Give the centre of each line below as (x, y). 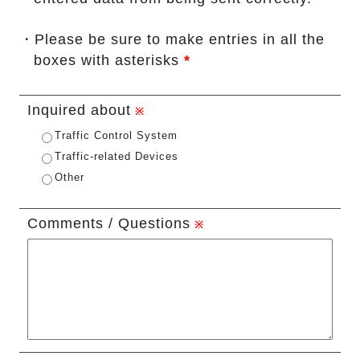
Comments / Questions (108, 224)
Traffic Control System (116, 136)
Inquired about (79, 110)
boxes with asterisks (108, 61)
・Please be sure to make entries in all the (172, 40)
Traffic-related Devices (116, 157)
